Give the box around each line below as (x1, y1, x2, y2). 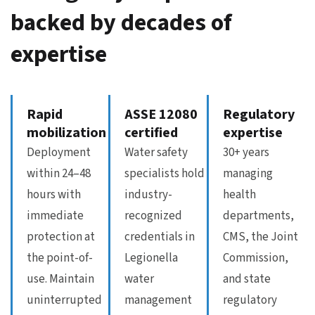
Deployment (27, 143, 91, 161)
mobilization (27, 122, 106, 143)
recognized (124, 207, 183, 224)
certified (124, 122, 179, 143)
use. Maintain (27, 270, 94, 288)
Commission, (222, 249, 288, 266)
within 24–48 (27, 165, 91, 182)
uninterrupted (27, 291, 102, 309)
